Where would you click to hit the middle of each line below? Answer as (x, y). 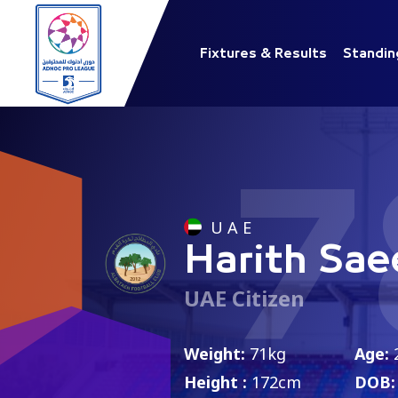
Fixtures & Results (263, 53)
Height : (215, 382)
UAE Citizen (244, 298)
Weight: (215, 353)
